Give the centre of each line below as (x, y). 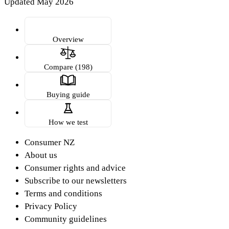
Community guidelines (66, 219)
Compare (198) (68, 66)
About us (41, 155)
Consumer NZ (50, 142)
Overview (68, 39)
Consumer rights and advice (75, 168)
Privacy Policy (51, 206)
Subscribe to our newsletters (76, 180)
